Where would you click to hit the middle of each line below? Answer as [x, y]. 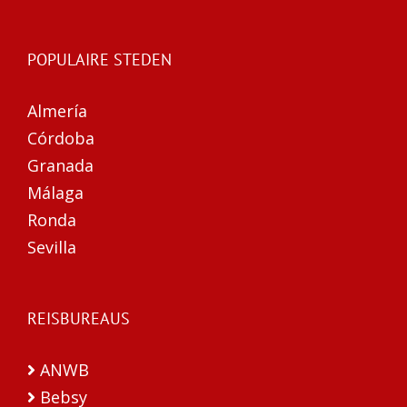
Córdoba [61, 139]
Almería [57, 111]
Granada [60, 166]
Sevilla [52, 248]
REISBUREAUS [79, 319]
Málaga [55, 193]
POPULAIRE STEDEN [99, 60]
